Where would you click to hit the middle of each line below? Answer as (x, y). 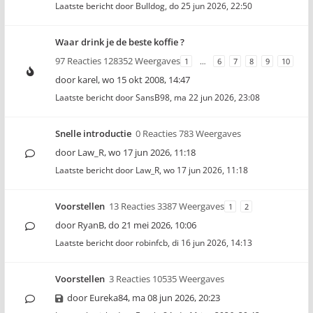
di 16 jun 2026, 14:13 (212, 243)
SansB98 (153, 97)
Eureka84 (109, 298)
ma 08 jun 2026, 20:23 (176, 298)
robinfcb (152, 243)
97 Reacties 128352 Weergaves (118, 61)
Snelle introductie (93, 133)
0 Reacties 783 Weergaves (188, 133)
